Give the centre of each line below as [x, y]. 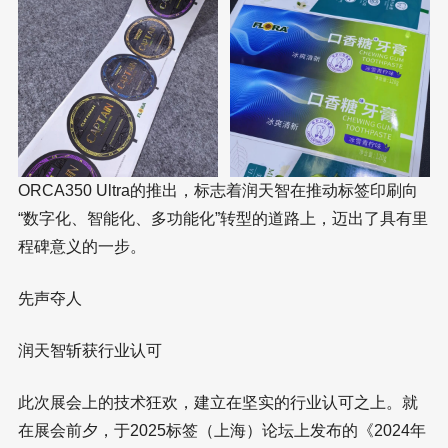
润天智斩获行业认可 [90, 350]
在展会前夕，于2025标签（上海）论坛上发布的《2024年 [222, 430]
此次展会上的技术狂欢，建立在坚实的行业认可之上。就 [218, 402]
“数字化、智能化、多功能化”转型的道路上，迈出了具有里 [223, 218]
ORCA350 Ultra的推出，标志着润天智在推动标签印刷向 [218, 190]
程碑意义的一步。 [82, 246]
